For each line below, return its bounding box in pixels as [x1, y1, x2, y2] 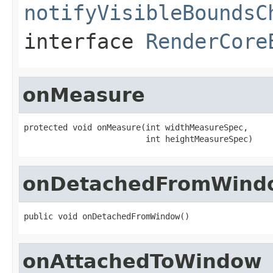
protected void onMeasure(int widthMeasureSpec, [24, 122, 248, 132]
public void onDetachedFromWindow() [24, 211, 190, 221]
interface [24, 29, 146, 54]
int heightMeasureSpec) [24, 133, 253, 144]
